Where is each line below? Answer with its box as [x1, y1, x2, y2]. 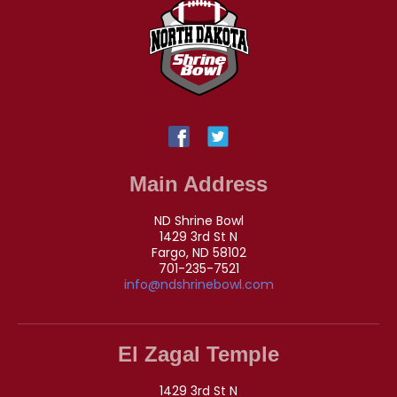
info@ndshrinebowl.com [123, 275, 274, 293]
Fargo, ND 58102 [151, 243, 246, 261]
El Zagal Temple [118, 341, 279, 366]
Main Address [129, 171, 268, 196]
